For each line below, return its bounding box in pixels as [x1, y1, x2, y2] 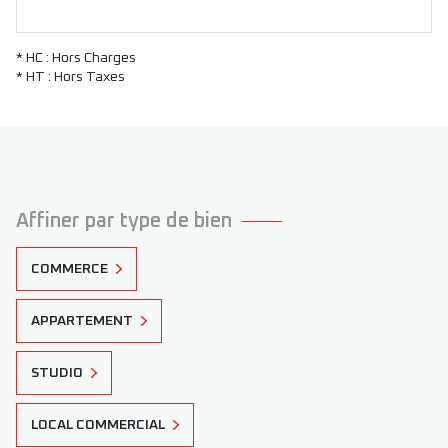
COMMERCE [31, 261, 108, 276]
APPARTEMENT [31, 313, 133, 328]
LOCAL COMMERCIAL [31, 417, 165, 432]
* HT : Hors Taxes [16, 69, 125, 84]
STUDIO [31, 365, 83, 380]
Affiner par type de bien [16, 210, 232, 231]
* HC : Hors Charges [16, 50, 136, 65]
